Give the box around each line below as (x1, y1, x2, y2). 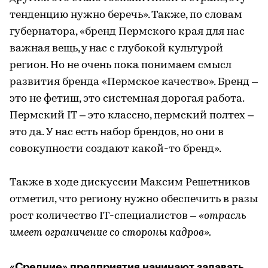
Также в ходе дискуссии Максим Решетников (10, 176, 250, 188)
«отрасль (199, 210, 246, 222)
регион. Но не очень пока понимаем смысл (10, 59, 232, 71)
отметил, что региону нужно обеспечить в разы (10, 193, 258, 205)
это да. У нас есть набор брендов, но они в (10, 126, 224, 138)
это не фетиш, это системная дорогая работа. (10, 93, 244, 105)
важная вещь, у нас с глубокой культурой (10, 42, 223, 54)
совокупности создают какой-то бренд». (10, 143, 221, 155)
